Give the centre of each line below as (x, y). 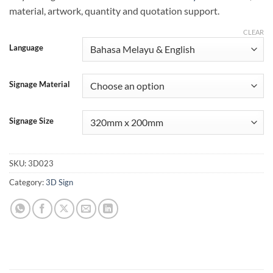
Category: (27, 182)
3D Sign (59, 182)
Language (26, 47)
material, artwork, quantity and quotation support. (114, 10)
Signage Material (40, 84)
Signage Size (31, 120)
